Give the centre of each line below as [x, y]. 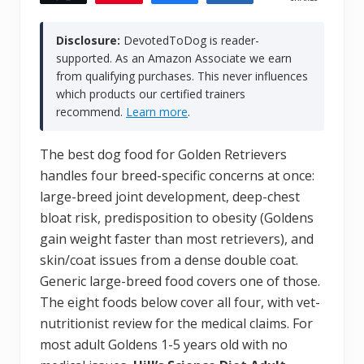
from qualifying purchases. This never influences [182, 76]
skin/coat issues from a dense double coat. [169, 260]
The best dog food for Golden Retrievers [163, 154]
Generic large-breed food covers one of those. [180, 281]
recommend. [91, 111]
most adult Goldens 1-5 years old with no [164, 344]
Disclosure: [88, 40]
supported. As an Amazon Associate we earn [174, 58]
